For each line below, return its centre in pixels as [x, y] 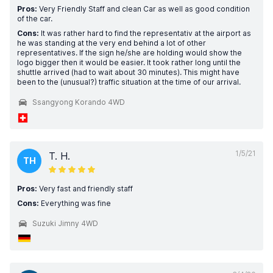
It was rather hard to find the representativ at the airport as [145, 33]
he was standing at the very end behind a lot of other [112, 43]
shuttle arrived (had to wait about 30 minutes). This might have [128, 72]
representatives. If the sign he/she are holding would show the [129, 53]
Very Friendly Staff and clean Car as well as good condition [144, 9]
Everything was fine [75, 203]
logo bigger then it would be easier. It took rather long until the [129, 62]
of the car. [35, 19]
